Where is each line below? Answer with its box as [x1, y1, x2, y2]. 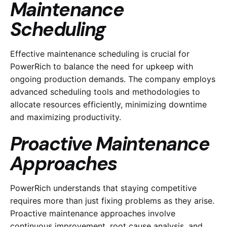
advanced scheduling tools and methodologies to [10, 86, 200, 97]
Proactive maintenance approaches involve [10, 208, 175, 219]
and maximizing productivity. [10, 111, 121, 122]
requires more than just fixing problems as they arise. [10, 196, 214, 206]
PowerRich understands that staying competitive [10, 183, 197, 194]
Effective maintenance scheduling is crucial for [10, 48, 190, 59]
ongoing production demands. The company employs [10, 73, 215, 84]
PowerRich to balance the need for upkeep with [10, 61, 193, 71]
